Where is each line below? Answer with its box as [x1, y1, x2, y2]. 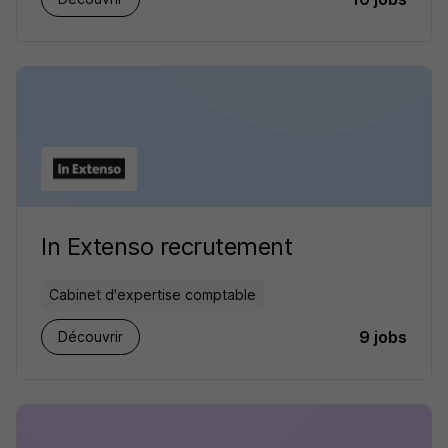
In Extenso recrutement [41, 232, 293, 261]
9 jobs [359, 327, 407, 347]
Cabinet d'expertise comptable [49, 286, 256, 303]
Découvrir [58, 328, 123, 345]
